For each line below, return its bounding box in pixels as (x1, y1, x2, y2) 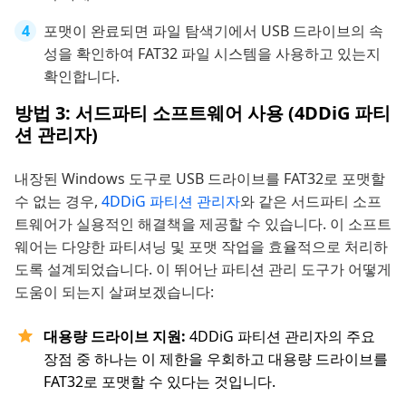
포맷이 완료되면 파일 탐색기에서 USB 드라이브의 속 (43, 20, 383, 41)
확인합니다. (43, 65, 120, 86)
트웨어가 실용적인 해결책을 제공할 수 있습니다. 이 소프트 (14, 213, 391, 234)
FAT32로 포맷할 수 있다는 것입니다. (43, 371, 275, 391)
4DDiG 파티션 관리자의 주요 (186, 325, 375, 346)
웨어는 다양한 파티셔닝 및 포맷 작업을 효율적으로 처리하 (14, 236, 388, 256)
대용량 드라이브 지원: (43, 325, 186, 346)
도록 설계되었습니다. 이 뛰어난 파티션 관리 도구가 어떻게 (14, 258, 391, 279)
